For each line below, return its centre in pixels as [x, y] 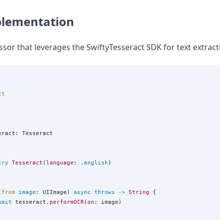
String [139, 192]
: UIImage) [55, 192]
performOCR [67, 202]
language [60, 162]
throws [105, 192]
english [96, 162]
